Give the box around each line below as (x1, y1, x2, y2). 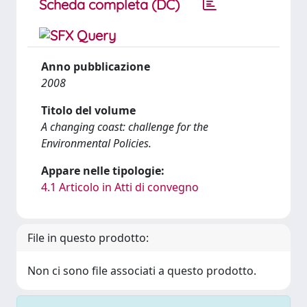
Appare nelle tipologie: (41, 163, 164, 178)
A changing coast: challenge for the (41, 119, 208, 134)
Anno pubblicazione (41, 59, 150, 74)
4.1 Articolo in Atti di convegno (41, 180, 199, 195)
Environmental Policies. (41, 136, 151, 151)
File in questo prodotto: (27, 230, 149, 245)
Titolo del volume (41, 103, 136, 118)
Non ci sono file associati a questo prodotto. (27, 263, 256, 278)
